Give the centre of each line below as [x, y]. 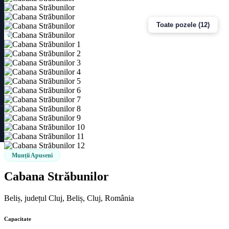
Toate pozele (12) [183, 25]
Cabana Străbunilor [56, 176]
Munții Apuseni [32, 155]
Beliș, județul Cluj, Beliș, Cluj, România [69, 198]
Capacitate [18, 219]
